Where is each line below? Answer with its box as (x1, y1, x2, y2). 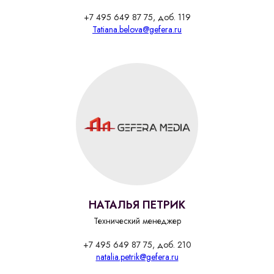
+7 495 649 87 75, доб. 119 (83, 11, 191, 24)
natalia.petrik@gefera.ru (95, 251, 179, 264)
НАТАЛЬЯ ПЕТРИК (89, 197, 185, 213)
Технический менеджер (93, 215, 181, 228)
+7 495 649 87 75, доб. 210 (83, 239, 191, 251)
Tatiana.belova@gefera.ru (92, 23, 182, 36)
